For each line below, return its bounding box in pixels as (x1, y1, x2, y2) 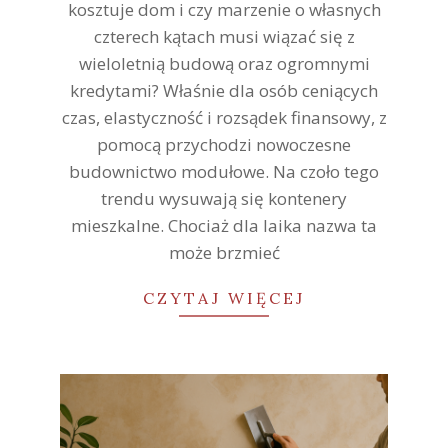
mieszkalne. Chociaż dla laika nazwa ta (71, 214, 377, 238)
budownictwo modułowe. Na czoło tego (69, 160, 379, 184)
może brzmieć (168, 241, 280, 265)
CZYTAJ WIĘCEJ (143, 288, 305, 309)
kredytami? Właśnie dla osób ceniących (70, 79, 378, 103)
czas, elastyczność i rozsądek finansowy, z (61, 106, 387, 130)
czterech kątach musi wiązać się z (93, 25, 355, 49)
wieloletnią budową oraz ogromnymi (78, 52, 370, 76)
